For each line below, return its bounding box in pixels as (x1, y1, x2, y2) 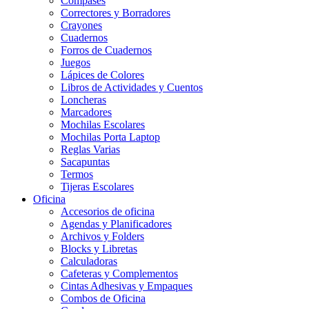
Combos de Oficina (61, 292, 146, 305)
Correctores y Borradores (61, 7, 170, 19)
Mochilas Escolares (61, 119, 145, 131)
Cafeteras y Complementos (61, 268, 178, 280)
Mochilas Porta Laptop (61, 131, 160, 143)
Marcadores (61, 106, 112, 119)
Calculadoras (61, 255, 117, 268)
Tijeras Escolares (61, 181, 134, 193)
